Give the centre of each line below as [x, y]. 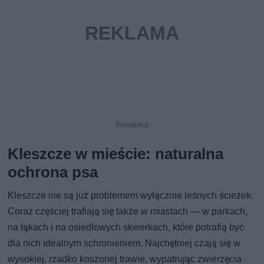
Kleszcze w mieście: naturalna [116, 154]
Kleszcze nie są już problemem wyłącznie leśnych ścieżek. [131, 195]
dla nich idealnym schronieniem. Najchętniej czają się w [124, 243]
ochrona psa [53, 172]
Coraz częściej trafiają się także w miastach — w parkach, [128, 211]
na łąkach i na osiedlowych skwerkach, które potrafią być [126, 227]
